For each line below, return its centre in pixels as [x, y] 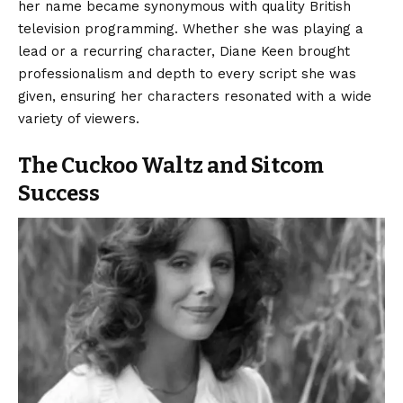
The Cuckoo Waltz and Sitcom [171, 165]
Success [59, 193]
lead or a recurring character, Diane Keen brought [184, 51]
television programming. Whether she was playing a [191, 28]
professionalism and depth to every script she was [187, 73]
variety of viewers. [79, 118]
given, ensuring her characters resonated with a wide [195, 96]
